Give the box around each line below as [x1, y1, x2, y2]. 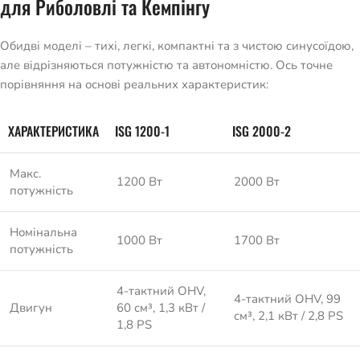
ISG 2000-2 [232, 121, 291, 141]
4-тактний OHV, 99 [234, 291, 341, 308]
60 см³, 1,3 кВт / [117, 300, 205, 317]
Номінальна [10, 224, 77, 241]
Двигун [10, 300, 52, 317]
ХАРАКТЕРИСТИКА [8, 121, 99, 141]
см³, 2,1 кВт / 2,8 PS [234, 308, 343, 325]
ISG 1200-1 [115, 121, 170, 141]
